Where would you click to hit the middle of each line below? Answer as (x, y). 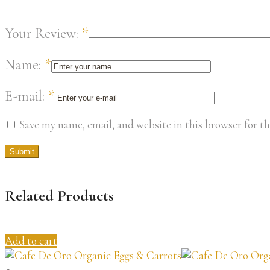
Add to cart (31, 240)
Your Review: (43, 33)
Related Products (59, 196)
